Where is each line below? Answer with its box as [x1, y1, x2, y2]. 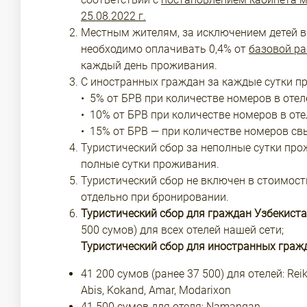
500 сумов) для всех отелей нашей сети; [81, 223, 284, 236]
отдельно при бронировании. [81, 191, 229, 204]
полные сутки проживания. [81, 158, 219, 171]
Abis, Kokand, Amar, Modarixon [81, 284, 231, 297]
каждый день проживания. [81, 59, 217, 72]
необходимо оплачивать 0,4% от [81, 42, 249, 56]
